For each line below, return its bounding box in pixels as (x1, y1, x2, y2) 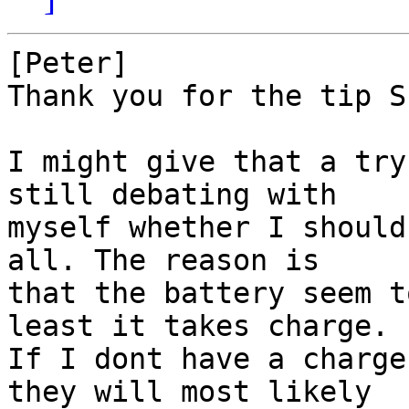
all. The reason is (7, 244, 337, 278)
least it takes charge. (7, 309, 389, 343)
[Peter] (7, 47, 129, 80)
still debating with (7, 178, 337, 212)
